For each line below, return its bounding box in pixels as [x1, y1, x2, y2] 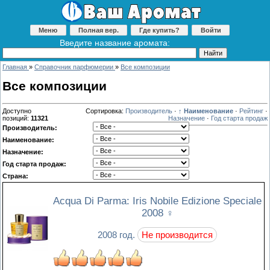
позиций [2, 114, 27, 122]
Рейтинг [239, 107, 263, 115]
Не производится [142, 229, 213, 240]
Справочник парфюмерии [34, 63, 113, 71]
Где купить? [139, 27, 180, 34]
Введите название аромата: [60, 38, 170, 48]
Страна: [2, 172, 28, 180]
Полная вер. [78, 27, 119, 34]
